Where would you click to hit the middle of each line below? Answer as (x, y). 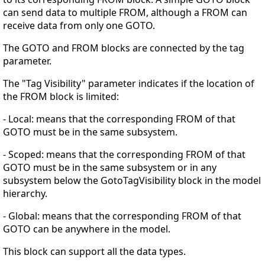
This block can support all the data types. (94, 252)
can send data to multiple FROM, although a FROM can (125, 13)
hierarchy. (25, 194)
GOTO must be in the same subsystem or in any (110, 168)
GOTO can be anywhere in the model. (87, 229)
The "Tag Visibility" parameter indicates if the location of (129, 84)
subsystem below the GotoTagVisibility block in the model (132, 181)
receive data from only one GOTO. (79, 26)
